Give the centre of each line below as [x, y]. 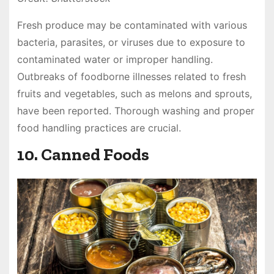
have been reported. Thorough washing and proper [135, 110]
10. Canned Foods [83, 155]
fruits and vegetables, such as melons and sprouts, [134, 93]
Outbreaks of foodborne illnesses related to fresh [131, 76]
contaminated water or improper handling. [115, 59]
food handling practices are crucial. [99, 128]
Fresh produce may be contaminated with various [132, 25]
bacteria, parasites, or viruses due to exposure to [131, 42]
